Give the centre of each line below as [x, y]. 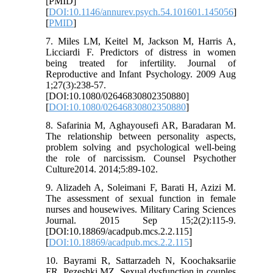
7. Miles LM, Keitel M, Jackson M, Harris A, [141, 41]
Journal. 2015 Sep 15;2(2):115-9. [141, 221]
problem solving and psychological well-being [141, 147]
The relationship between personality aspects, [141, 136]
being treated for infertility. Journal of [141, 63]
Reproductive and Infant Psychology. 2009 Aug [141, 74]
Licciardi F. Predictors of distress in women [141, 52]
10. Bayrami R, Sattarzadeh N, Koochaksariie [141, 261]
